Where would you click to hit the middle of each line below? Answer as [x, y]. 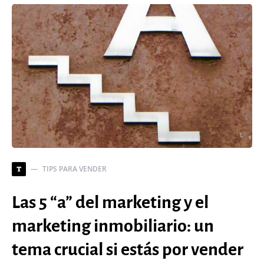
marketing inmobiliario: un [113, 225]
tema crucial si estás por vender [128, 249]
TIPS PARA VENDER [75, 169]
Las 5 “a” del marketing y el [110, 202]
